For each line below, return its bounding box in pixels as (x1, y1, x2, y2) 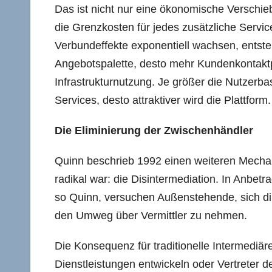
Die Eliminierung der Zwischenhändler (55, 124, 253, 137)
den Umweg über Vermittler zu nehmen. (55, 209, 247, 222)
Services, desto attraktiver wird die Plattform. (55, 93, 271, 106)
